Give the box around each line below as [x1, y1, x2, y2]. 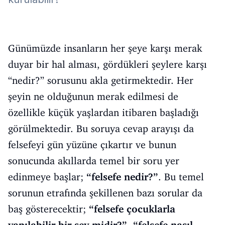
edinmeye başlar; [8, 171, 86, 183]
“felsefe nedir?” [86, 171, 158, 183]
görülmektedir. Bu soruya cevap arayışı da [8, 123, 194, 135]
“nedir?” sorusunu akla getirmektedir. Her [8, 74, 193, 86]
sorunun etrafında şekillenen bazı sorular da [8, 187, 202, 199]
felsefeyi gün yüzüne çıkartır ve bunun [8, 139, 176, 151]
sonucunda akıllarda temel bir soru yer [8, 155, 179, 167]
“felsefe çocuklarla [89, 203, 175, 215]
